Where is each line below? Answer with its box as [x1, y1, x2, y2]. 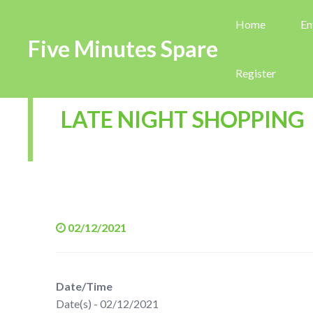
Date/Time [56, 279, 112, 293]
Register [235, 66, 276, 80]
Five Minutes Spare [28, 35, 218, 62]
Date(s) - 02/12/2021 [56, 297, 159, 310]
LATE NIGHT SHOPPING [61, 105, 305, 133]
